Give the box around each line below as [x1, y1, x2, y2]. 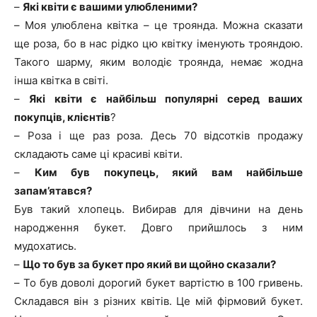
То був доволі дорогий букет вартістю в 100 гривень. [23, 276, 304, 290]
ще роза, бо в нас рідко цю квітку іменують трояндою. [14, 37, 303, 51]
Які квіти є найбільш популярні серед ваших [29, 92, 304, 106]
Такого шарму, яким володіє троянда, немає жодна [14, 55, 303, 69]
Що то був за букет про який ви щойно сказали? [23, 258, 276, 272]
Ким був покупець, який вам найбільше [34, 166, 303, 180]
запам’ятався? [14, 184, 92, 198]
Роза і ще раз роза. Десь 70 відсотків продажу [27, 129, 304, 143]
